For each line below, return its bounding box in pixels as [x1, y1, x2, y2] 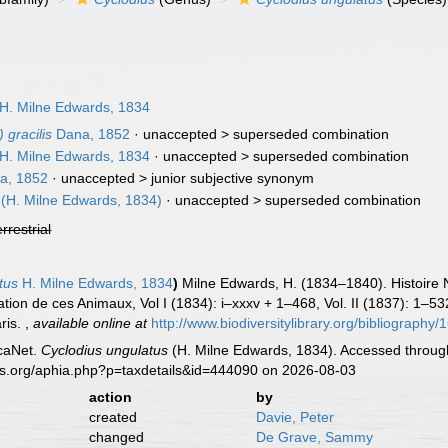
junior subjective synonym [151, 170, 315, 186]
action [88, 389, 132, 405]
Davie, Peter [255, 409, 334, 425]
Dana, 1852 [52, 126, 131, 142]
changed [88, 429, 144, 445]
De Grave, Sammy [255, 429, 373, 445]
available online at [33, 315, 148, 331]
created [88, 409, 137, 425]
